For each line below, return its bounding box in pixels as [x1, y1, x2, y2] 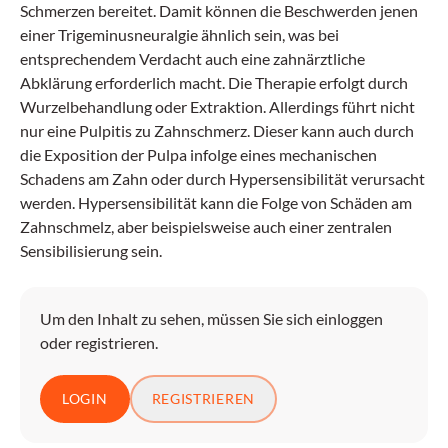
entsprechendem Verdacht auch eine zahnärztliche [20, 49, 365, 68]
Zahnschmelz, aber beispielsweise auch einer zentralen [20, 217, 392, 236]
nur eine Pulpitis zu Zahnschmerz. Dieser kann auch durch [20, 121, 414, 140]
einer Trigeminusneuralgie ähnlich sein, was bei [20, 25, 339, 44]
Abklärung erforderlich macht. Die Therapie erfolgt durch [20, 73, 408, 92]
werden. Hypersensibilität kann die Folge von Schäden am [20, 193, 412, 212]
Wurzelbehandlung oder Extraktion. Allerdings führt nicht [20, 97, 415, 116]
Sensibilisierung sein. [20, 241, 162, 260]
